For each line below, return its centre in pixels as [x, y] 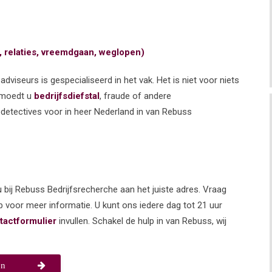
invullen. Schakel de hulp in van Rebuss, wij [141, 221]
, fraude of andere [135, 96]
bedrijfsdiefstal [67, 96]
